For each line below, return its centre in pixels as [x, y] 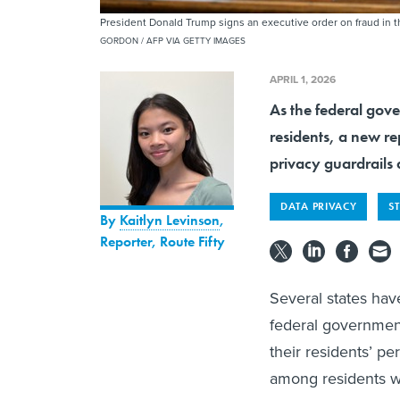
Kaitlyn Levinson [170, 221]
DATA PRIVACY [319, 207]
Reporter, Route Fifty [162, 242]
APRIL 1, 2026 [303, 79]
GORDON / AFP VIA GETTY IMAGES [173, 41]
